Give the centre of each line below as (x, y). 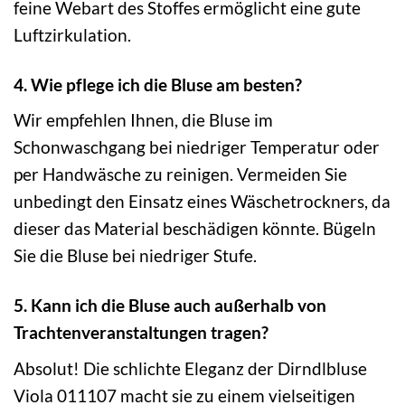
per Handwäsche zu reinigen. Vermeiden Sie (180, 174)
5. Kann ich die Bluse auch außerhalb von (170, 306)
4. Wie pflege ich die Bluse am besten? (158, 84)
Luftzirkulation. (72, 34)
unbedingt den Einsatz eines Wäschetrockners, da (202, 202)
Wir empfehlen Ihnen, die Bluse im (143, 120)
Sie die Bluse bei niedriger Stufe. (135, 256)
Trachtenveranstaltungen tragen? (141, 333)
